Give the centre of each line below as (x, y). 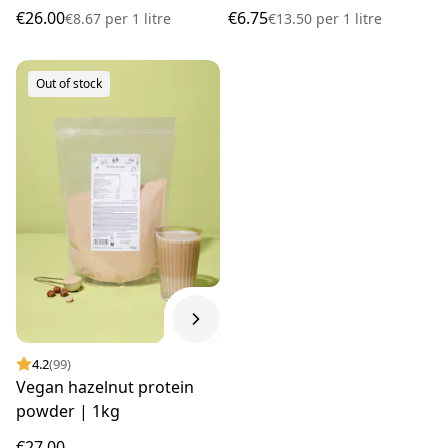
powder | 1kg (68, 411)
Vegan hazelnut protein (105, 387)
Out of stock (69, 84)
